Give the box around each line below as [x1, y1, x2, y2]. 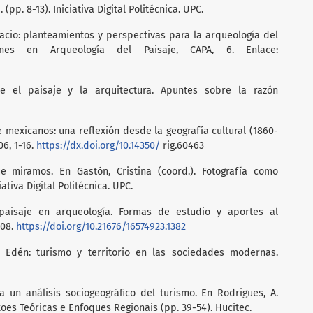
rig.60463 [160, 139, 204, 152]
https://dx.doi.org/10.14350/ [36, 139, 160, 152]
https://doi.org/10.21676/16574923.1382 [16, 220, 186, 233]
